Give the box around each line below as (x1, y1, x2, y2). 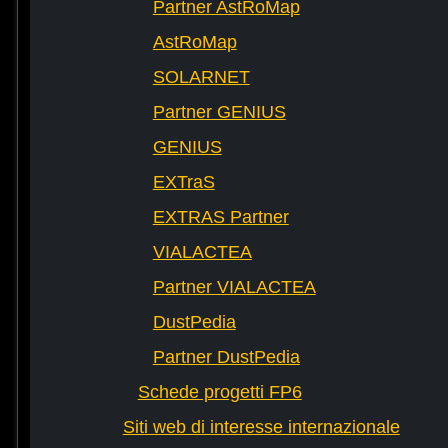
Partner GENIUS (152, 102, 286, 123)
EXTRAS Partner (152, 207, 289, 228)
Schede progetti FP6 (137, 382, 302, 403)
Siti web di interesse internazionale (122, 417, 400, 438)
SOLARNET (152, 67, 250, 88)
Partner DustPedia (152, 347, 300, 368)
